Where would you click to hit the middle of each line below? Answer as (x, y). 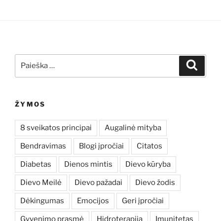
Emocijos (93, 201)
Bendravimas (43, 146)
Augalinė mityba (133, 128)
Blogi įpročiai (101, 146)
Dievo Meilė (41, 183)
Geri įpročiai (143, 201)
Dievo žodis (155, 183)
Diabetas (36, 164)
